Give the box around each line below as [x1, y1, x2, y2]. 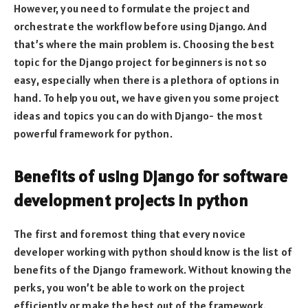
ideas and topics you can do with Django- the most [14, 109, 263, 123]
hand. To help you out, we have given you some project [14, 91, 280, 105]
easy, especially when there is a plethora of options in [14, 73, 279, 87]
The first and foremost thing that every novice [14, 227, 246, 241]
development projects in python [14, 190, 248, 212]
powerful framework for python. [14, 126, 173, 141]
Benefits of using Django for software [14, 166, 287, 188]
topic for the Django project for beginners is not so [14, 55, 267, 69]
